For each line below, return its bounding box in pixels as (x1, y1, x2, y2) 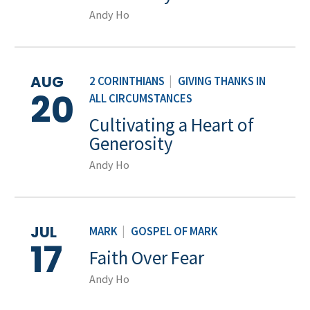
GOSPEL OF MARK (131, 224, 218, 239)
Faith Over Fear (89, 245, 204, 269)
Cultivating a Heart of (89, 113, 254, 137)
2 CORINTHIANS (89, 74, 165, 89)
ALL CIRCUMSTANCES (89, 91, 192, 107)
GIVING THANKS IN (178, 74, 266, 89)
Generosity (89, 131, 173, 156)
